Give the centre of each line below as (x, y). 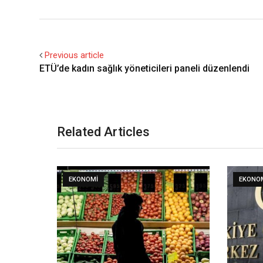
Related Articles (103, 132)
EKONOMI (83, 179)
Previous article (74, 55)
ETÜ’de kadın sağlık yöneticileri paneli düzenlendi (144, 68)
